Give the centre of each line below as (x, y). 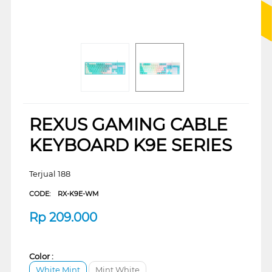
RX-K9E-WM (78, 193)
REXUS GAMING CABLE (128, 124)
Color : (41, 256)
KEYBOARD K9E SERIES (130, 145)
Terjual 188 (49, 173)
